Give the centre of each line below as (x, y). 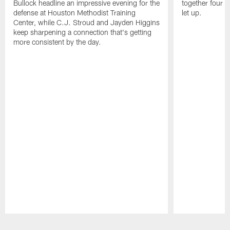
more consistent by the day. (57, 42)
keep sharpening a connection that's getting (83, 32)
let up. (191, 13)
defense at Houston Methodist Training (75, 13)
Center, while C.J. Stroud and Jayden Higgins (87, 23)
